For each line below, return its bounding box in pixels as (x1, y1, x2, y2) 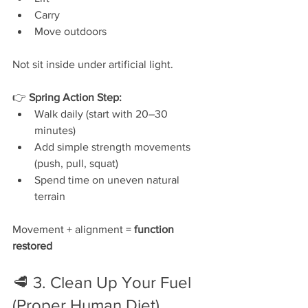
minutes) (34, 124, 76, 136)
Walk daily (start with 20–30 (34, 107, 170, 120)
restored (12, 239, 52, 252)
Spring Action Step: (29, 91, 122, 103)
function (134, 223, 177, 235)
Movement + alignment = (12, 223, 134, 235)
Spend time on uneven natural (34, 173, 182, 186)
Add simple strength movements (34, 140, 193, 153)
